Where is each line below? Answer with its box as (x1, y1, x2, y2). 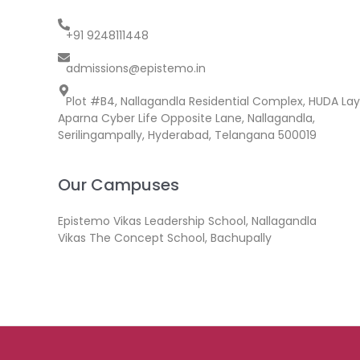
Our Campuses (58, 174, 179, 197)
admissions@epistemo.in (66, 60, 206, 77)
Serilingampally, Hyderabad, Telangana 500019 (58, 127, 317, 144)
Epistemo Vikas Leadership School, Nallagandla (58, 213, 317, 230)
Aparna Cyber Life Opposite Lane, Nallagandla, (58, 110, 315, 127)
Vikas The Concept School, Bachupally (58, 230, 272, 247)
